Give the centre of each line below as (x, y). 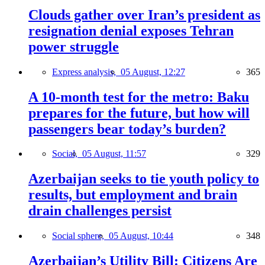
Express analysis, (86, 72)
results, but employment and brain (133, 195)
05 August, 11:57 (114, 154)
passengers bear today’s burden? (127, 129)
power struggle (74, 46)
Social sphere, (80, 236)
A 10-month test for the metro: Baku (139, 97)
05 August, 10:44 (141, 236)
